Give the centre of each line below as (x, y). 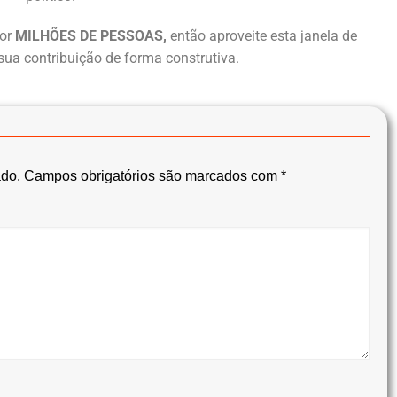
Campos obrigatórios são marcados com (152, 175)
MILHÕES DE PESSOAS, (89, 35)
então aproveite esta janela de (262, 35)
